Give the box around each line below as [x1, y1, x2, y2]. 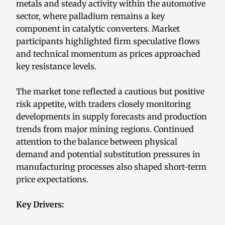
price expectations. [16, 174, 88, 185]
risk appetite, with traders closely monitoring [16, 99, 191, 109]
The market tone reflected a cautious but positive [16, 86, 204, 97]
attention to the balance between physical [16, 137, 177, 147]
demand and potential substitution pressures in [16, 149, 200, 160]
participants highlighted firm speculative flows [16, 36, 200, 47]
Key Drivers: [16, 199, 64, 210]
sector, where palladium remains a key [16, 11, 165, 22]
